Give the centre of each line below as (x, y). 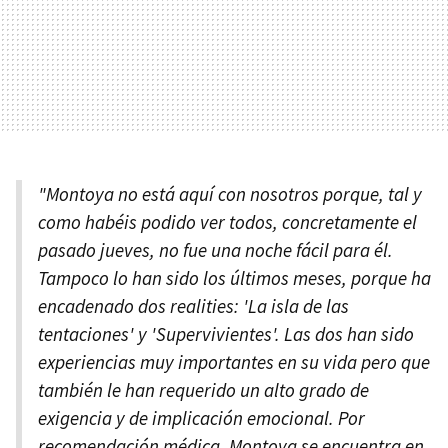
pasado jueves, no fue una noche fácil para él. (215, 250)
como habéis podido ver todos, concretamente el (227, 222)
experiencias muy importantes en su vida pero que (234, 362)
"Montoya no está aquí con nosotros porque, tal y (230, 194)
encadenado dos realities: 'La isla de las (193, 306)
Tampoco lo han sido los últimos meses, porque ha (234, 278)
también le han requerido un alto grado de (203, 390)
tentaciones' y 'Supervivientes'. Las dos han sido (226, 334)
